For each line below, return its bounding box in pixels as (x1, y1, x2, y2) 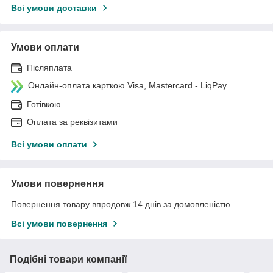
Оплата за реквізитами (27, 116, 118, 127)
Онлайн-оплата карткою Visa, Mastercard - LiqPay (28, 80, 227, 90)
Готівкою (27, 99, 61, 109)
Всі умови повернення (11, 218, 107, 229)
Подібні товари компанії (10, 253, 127, 264)
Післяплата (27, 62, 72, 73)
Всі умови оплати (11, 139, 87, 149)
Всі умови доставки (11, 2, 97, 13)
